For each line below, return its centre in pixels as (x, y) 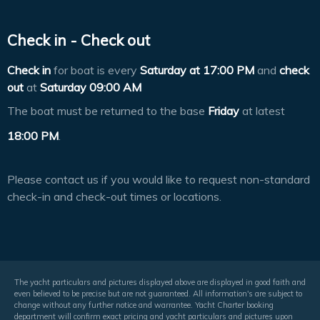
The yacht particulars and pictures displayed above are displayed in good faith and (160, 282)
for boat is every (95, 70)
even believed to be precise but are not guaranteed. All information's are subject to (158, 293)
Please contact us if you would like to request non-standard (159, 179)
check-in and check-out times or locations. (114, 196)
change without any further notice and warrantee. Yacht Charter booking (144, 305)
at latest (262, 110)
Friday (224, 110)
